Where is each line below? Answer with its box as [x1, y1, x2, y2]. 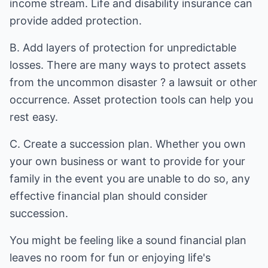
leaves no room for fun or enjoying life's [10, 251, 211, 264]
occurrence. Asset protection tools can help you [10, 93, 253, 106]
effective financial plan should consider [10, 190, 208, 202]
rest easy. [10, 111, 58, 123]
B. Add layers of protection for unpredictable [10, 41, 236, 54]
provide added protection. [10, 14, 142, 27]
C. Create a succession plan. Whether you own [10, 138, 246, 150]
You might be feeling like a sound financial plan [10, 234, 246, 246]
